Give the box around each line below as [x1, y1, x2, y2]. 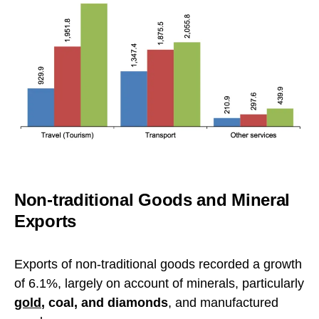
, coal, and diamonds [41, 296, 168, 310]
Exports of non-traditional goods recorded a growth [14, 257, 302, 272]
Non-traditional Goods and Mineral [14, 190, 291, 210]
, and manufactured [168, 296, 278, 310]
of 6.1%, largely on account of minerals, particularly [14, 276, 304, 291]
